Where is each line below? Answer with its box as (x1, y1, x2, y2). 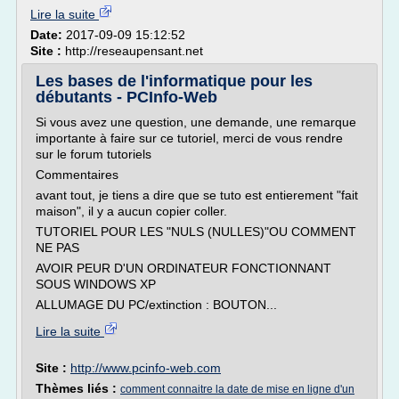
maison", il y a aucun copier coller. (36, 204, 227, 218)
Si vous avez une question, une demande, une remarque (36, 115, 356, 129)
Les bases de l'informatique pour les (36, 72, 313, 90)
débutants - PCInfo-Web (36, 88, 217, 106)
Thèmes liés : (36, 381, 120, 395)
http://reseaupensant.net (65, 44, 203, 58)
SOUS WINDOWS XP (36, 277, 156, 291)
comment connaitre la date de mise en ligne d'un (120, 383, 354, 395)
